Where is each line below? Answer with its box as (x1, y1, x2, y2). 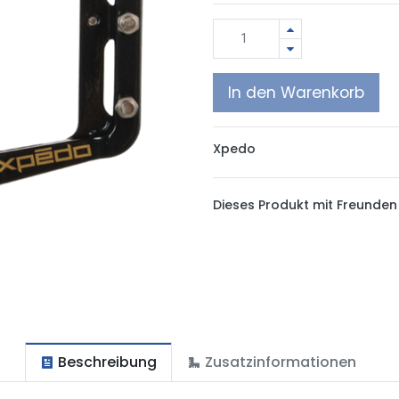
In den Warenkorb (228, 81, 364, 103)
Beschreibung (57, 352, 157, 372)
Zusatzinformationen (204, 352, 360, 372)
